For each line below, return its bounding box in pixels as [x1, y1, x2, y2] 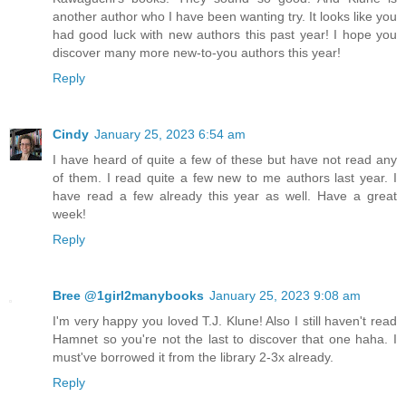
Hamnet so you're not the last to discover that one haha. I [53, 332, 397, 347]
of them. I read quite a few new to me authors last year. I [53, 170, 397, 186]
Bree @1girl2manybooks [53, 288, 204, 304]
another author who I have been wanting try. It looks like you [53, 9, 397, 24]
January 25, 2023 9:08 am [209, 288, 361, 304]
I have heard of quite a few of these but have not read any [53, 152, 397, 168]
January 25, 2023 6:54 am [94, 127, 246, 142]
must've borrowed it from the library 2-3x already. [53, 350, 333, 365]
